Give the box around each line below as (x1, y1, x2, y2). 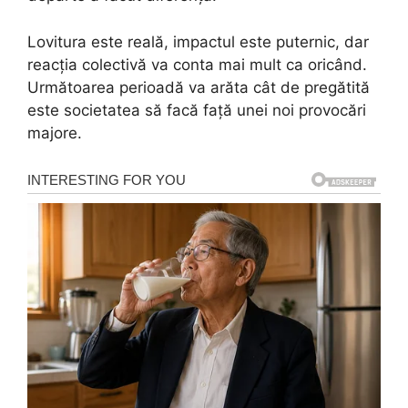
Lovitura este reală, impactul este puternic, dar (27, 32, 369, 51)
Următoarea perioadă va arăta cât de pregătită (27, 77, 370, 97)
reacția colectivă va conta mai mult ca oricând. (27, 55, 367, 74)
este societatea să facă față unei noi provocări (27, 100, 366, 119)
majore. (27, 123, 82, 142)
